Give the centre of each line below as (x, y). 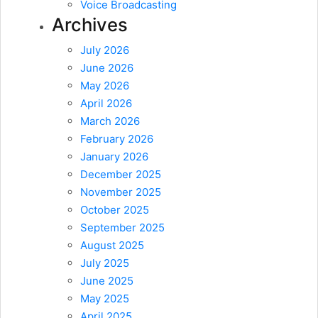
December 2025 (121, 175)
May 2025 (105, 299)
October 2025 (115, 210)
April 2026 (106, 104)
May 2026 (105, 86)
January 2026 (114, 157)
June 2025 (107, 281)
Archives (90, 25)
